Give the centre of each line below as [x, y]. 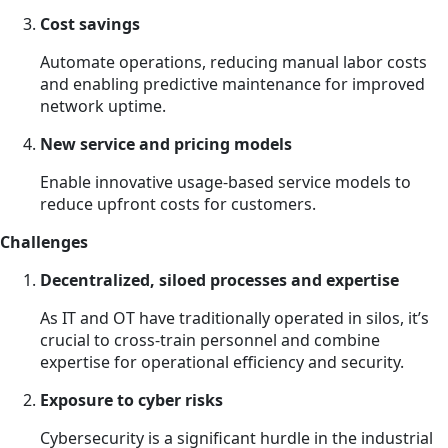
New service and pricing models [166, 143]
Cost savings [90, 23]
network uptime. [103, 105]
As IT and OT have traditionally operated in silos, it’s [234, 317]
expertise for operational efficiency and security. [222, 361]
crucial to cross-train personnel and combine [210, 339]
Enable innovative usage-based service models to [225, 181]
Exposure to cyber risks [131, 399]
